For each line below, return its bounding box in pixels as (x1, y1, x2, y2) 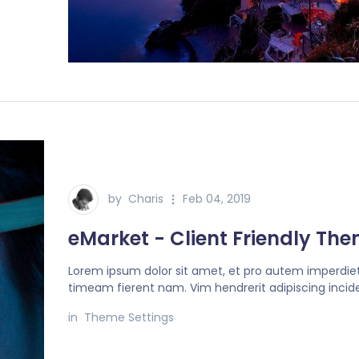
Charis (128, 190, 164, 207)
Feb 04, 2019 (183, 190, 252, 207)
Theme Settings (84, 309, 175, 325)
